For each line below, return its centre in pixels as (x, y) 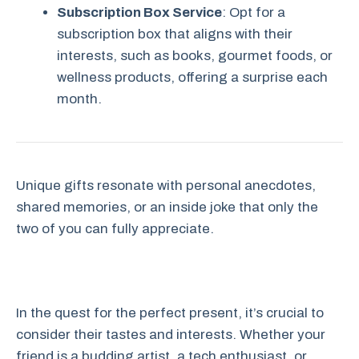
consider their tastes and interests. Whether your (171, 335)
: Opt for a (254, 13)
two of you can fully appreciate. (115, 229)
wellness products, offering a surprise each (192, 78)
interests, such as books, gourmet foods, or (195, 56)
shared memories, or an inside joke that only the (167, 208)
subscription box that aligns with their (175, 34)
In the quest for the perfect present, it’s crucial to (170, 313)
